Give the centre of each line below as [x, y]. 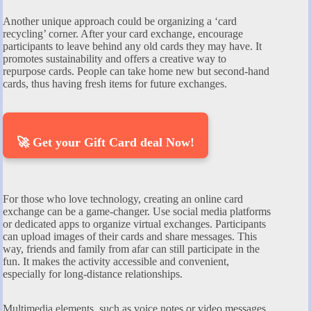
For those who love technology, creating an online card [123, 199]
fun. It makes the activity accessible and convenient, [116, 261]
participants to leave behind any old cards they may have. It [132, 46]
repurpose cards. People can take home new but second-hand [136, 71]
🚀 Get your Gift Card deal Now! [106, 142]
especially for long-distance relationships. [93, 274]
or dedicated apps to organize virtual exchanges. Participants [134, 224]
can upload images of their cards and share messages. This [130, 236]
